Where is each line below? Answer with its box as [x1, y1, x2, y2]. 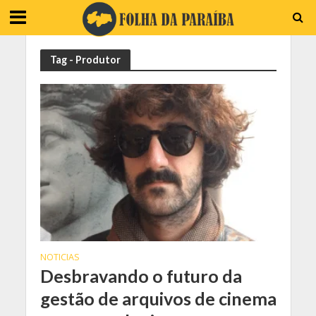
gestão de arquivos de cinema [39, 288, 276, 310]
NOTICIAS [39, 251, 80, 264]
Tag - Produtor [49, 53, 121, 66]
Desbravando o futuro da [39, 265, 242, 287]
